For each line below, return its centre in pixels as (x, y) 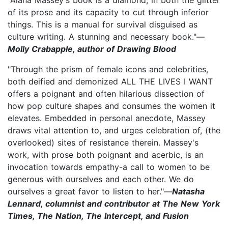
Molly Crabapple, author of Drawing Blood (92, 49)
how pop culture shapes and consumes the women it (111, 106)
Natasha (188, 191)
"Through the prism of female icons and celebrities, (108, 69)
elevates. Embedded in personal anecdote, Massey (107, 118)
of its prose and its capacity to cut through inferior (108, 12)
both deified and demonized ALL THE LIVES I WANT (110, 81)
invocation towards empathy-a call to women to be (109, 167)
